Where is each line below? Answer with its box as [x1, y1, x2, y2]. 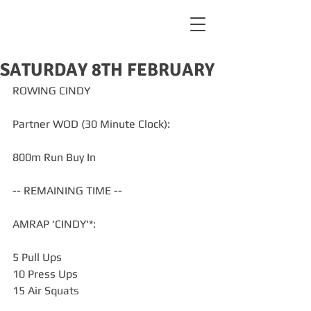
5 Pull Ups [12, 251, 62, 264]
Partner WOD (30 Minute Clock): [12, 117, 170, 131]
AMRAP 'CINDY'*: [12, 217, 96, 230]
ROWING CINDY [12, 84, 90, 97]
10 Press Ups [12, 267, 78, 280]
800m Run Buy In [12, 151, 96, 164]
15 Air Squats [12, 284, 79, 297]
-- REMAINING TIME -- [12, 184, 122, 197]
